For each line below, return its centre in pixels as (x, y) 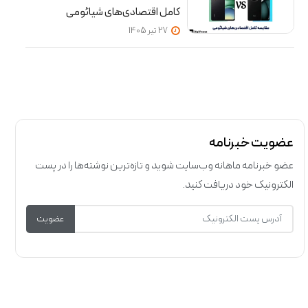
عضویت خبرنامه (251, 143)
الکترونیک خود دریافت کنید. (238, 185)
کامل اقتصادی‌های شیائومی (123, 12)
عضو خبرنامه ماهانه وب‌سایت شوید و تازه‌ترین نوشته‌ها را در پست (164, 165)
